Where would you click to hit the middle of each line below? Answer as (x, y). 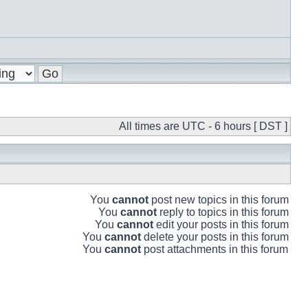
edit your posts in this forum (221, 224)
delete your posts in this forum (215, 237)
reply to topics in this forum (223, 212)
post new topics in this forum (219, 200)
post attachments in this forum (214, 249)
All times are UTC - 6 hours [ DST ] (203, 126)
